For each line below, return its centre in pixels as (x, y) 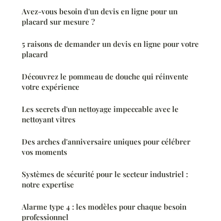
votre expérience (51, 87)
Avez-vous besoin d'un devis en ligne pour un (100, 12)
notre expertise (48, 185)
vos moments (44, 152)
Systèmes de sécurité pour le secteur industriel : (105, 174)
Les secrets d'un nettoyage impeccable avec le (100, 109)
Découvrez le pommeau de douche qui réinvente (105, 77)
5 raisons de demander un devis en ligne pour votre (110, 44)
